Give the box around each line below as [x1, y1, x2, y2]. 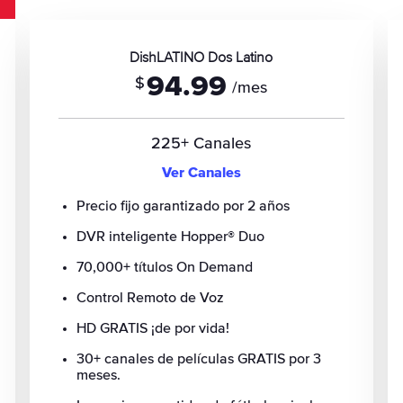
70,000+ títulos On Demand [76, 260, 254, 274]
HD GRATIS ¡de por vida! [76, 321, 230, 336]
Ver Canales [161, 166, 241, 180]
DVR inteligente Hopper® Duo [76, 229, 265, 244]
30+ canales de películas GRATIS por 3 [76, 352, 322, 366]
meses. [76, 368, 121, 382]
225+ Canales [151, 136, 252, 152]
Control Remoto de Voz [76, 291, 225, 305]
